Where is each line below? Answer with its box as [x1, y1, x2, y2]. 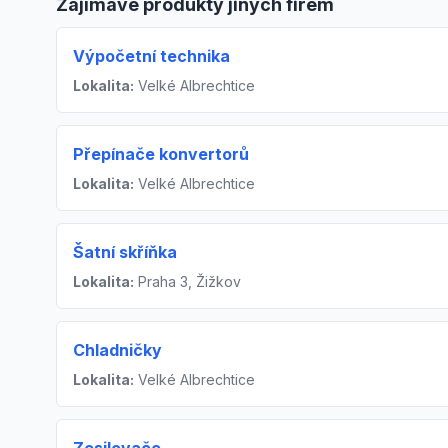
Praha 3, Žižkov [134, 273, 241, 291]
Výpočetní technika [73, 46, 230, 67]
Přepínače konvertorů [73, 144, 249, 165]
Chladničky [73, 340, 162, 361]
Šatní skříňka [73, 242, 177, 263]
